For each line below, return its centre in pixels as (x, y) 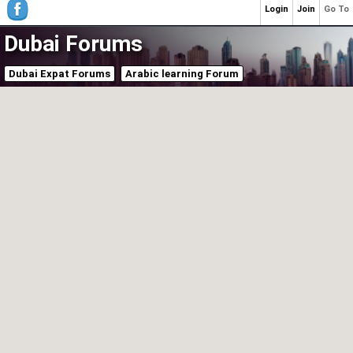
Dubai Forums (73, 44)
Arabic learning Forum (182, 74)
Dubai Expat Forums (59, 74)
